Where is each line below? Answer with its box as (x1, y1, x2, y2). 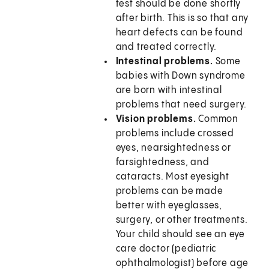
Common (198, 114, 239, 125)
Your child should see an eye (115, 229, 246, 240)
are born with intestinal (115, 85, 222, 96)
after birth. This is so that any (115, 13, 249, 24)
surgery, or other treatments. (115, 215, 248, 226)
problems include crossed (115, 128, 234, 139)
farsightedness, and (115, 157, 210, 168)
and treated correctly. (115, 42, 217, 53)
